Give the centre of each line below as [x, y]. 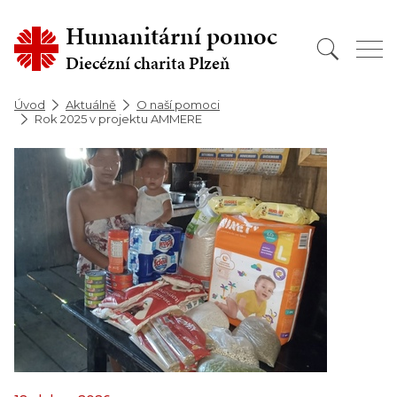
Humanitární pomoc [171, 36]
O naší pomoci [178, 105]
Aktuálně [91, 105]
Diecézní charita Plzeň [148, 63]
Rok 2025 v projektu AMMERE [118, 119]
